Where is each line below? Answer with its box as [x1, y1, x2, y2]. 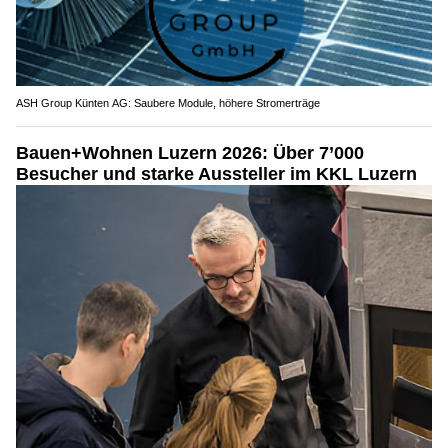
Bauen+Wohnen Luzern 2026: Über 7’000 [16, 142, 364, 163]
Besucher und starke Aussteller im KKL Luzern [16, 163, 417, 184]
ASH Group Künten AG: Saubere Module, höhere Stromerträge [16, 96, 320, 109]
